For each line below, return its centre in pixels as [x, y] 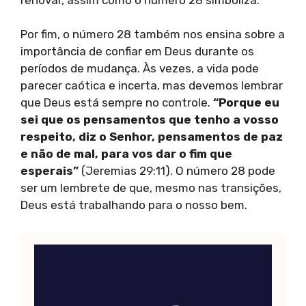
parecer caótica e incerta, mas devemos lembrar [152, 86]
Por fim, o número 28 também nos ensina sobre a [153, 34]
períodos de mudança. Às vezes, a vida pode [140, 69]
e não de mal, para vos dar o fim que [126, 154]
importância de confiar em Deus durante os [137, 52]
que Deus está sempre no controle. [117, 103]
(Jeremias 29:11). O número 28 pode [177, 171]
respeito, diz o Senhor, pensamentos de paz [152, 137]
